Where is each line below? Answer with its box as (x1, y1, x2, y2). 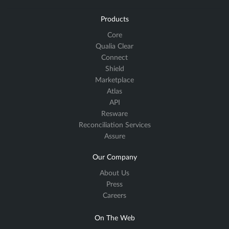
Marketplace (95, 76, 134, 84)
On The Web (94, 215, 135, 222)
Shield (105, 65, 124, 73)
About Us (100, 170, 129, 177)
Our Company (92, 154, 137, 161)
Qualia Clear (96, 42, 133, 50)
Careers (103, 192, 126, 199)
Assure (104, 132, 125, 140)
